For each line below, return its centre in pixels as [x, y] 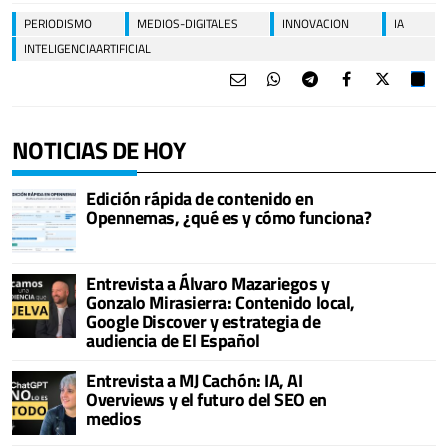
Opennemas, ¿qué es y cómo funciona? [229, 217]
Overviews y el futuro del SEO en [206, 399]
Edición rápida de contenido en [200, 198]
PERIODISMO [58, 23]
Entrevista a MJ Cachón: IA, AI [194, 380]
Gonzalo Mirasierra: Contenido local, [220, 302]
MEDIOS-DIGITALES [187, 23]
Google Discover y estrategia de [203, 321]
